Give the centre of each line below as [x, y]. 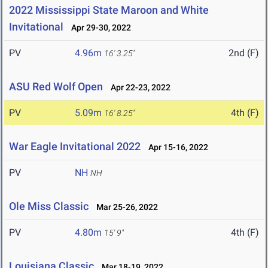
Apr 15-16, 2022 [176, 147]
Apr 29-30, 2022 [98, 28]
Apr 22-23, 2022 [138, 88]
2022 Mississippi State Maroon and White [109, 10]
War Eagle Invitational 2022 [75, 147]
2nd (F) [244, 53]
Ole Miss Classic [49, 206]
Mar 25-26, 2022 [124, 207]
